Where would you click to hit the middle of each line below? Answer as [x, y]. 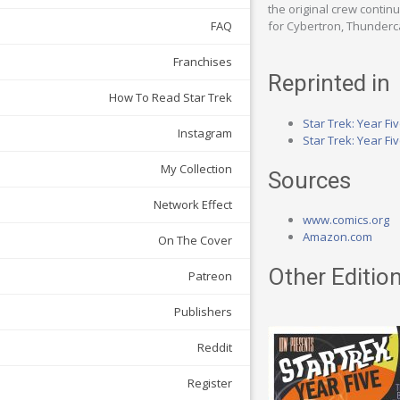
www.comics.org [346, 220]
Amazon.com [337, 237]
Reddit [215, 348]
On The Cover [195, 241]
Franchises [203, 62]
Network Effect [193, 205]
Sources [309, 180]
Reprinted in [329, 83]
